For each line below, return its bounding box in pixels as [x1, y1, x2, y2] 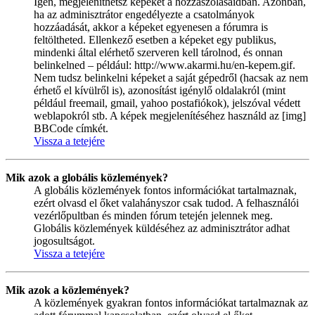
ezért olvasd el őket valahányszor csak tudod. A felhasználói [34, 196, 299, 209]
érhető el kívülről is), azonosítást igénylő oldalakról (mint [34, 84, 285, 96]
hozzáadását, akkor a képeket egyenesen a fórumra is [34, 20, 268, 33]
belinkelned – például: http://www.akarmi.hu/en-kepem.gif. [34, 58, 295, 71]
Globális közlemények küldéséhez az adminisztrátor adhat [34, 221, 290, 234]
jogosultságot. [34, 234, 95, 247]
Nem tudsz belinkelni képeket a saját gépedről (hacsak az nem [34, 71, 308, 84]
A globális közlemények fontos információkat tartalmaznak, [34, 184, 297, 196]
